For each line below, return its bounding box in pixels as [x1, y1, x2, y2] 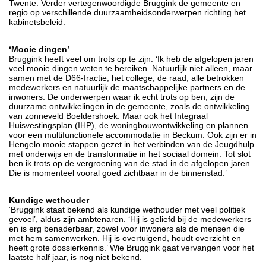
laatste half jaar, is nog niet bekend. [9, 252, 142, 262]
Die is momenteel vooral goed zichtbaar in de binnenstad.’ [9, 167, 227, 178]
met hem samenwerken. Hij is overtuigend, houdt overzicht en [9, 233, 241, 243]
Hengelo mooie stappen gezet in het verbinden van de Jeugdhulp [9, 139, 254, 149]
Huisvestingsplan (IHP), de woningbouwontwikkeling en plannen [9, 120, 248, 130]
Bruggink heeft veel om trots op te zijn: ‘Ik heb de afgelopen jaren [9, 53, 254, 64]
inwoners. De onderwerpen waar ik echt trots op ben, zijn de [9, 91, 235, 102]
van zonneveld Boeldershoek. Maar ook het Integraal [9, 110, 208, 121]
